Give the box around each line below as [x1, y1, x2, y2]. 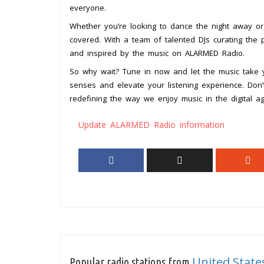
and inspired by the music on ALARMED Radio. [70, 48, 245, 59]
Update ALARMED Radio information [78, 119, 225, 131]
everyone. [70, 2, 106, 14]
